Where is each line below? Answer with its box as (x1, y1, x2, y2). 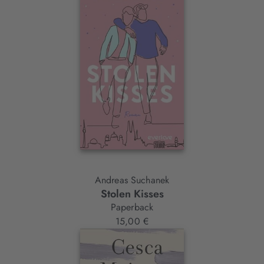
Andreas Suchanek (94, 173, 170, 187)
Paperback (110, 200, 154, 214)
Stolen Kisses (100, 186, 164, 202)
